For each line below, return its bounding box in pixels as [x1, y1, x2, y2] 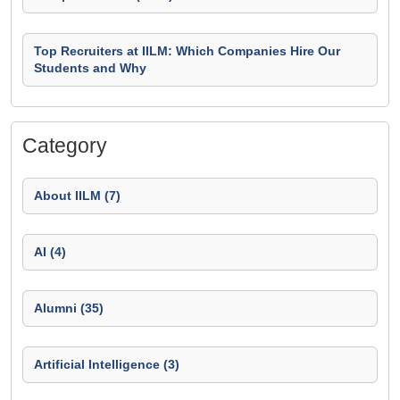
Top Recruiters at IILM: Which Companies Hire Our [34, 44, 340, 58]
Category [22, 134, 107, 157]
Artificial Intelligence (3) [34, 357, 179, 371]
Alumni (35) [34, 301, 104, 315]
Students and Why [34, 61, 146, 75]
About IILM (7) [34, 188, 121, 203]
